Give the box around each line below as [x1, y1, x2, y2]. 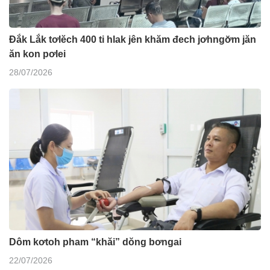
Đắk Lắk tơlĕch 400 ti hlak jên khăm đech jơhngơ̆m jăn [9, 34, 256, 45]
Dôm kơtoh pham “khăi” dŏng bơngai [9, 236, 181, 247]
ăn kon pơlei [9, 48, 66, 59]
